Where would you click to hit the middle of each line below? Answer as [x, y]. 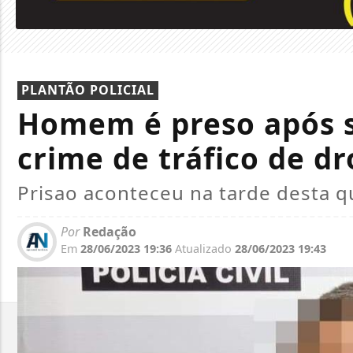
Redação [108, 232]
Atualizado [203, 249]
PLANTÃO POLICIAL [88, 90]
